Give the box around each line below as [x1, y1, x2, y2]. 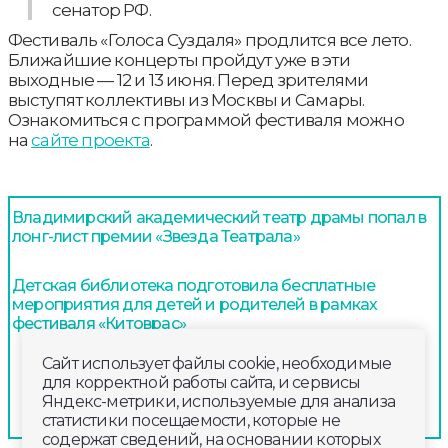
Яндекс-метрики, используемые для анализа [42, 392, 396, 411]
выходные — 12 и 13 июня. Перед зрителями [7, 69, 369, 90]
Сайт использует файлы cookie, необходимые [42, 354, 392, 373]
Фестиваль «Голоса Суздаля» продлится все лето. [7, 29, 411, 50]
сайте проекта [31, 129, 150, 150]
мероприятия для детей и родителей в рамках [12, 294, 378, 314]
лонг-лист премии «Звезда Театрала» [12, 226, 300, 246]
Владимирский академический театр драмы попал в [12, 207, 427, 227]
